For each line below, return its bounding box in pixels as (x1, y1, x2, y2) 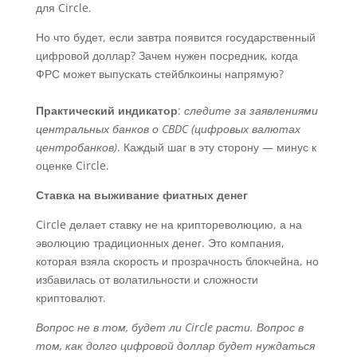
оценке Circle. (35, 158, 109, 173)
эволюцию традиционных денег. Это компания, (35, 235, 284, 250)
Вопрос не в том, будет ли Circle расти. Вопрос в (35, 320, 304, 335)
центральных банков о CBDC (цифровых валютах (35, 121, 300, 136)
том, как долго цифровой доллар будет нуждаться (35, 338, 315, 353)
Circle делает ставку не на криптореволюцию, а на (35, 217, 302, 232)
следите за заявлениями (183, 103, 318, 118)
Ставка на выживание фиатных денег (35, 187, 248, 202)
